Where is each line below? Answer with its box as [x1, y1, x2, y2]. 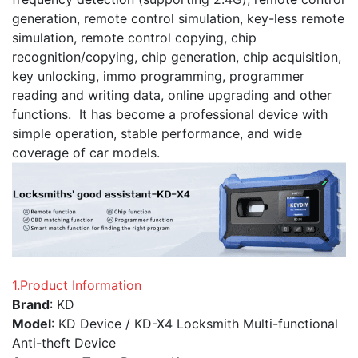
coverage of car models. [12, 145, 160, 161]
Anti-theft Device [12, 335, 116, 352]
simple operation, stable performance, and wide [12, 125, 302, 142]
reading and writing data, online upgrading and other [12, 87, 332, 104]
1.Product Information [12, 277, 141, 294]
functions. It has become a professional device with [12, 106, 328, 123]
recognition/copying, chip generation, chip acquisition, [12, 49, 341, 66]
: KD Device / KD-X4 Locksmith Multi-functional [51, 316, 338, 332]
